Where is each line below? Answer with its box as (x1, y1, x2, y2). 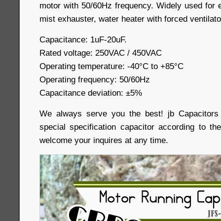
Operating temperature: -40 (39, 61, 139, 71)
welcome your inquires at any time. (39, 135, 168, 145)
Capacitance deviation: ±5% (39, 88, 142, 98)
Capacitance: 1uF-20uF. (39, 35, 127, 44)
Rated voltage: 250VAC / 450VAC (39, 48, 164, 58)
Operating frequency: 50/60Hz (39, 74, 150, 84)
